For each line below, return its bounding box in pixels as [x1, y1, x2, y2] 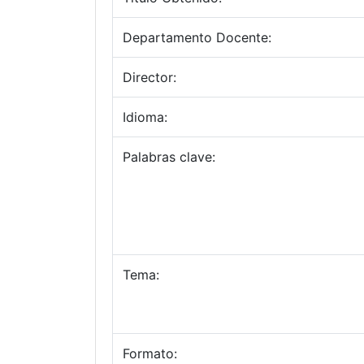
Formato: [123, 345, 177, 362]
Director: [123, 69, 176, 85]
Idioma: [123, 109, 167, 125]
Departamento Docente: [123, 29, 271, 45]
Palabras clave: [123, 149, 215, 165]
